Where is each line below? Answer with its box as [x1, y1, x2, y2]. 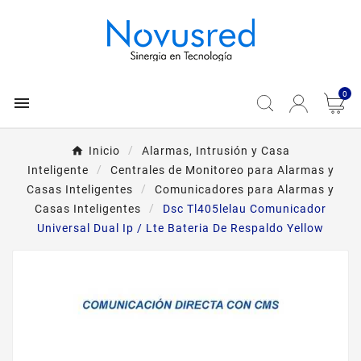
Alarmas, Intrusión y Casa [142, 144, 290, 157]
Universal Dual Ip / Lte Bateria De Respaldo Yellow [37, 222, 324, 234]
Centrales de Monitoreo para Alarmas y [110, 164, 334, 176]
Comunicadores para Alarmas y [155, 183, 334, 196]
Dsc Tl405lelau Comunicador [163, 202, 326, 215]
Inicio [89, 144, 120, 157]
